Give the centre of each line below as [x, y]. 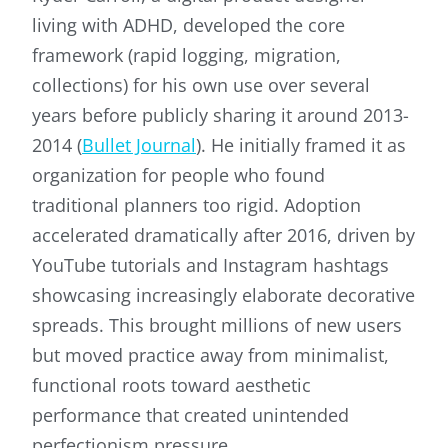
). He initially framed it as [301, 145]
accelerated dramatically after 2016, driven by [223, 235]
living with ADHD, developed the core [188, 25]
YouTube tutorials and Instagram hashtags [210, 265]
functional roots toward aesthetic [171, 385]
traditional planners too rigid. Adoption [196, 205]
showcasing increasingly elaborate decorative [223, 295]
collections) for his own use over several [201, 85]
